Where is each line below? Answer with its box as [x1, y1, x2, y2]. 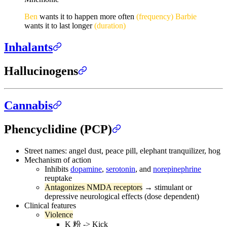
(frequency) [136, 12, 173, 21]
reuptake [45, 174, 72, 183]
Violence [45, 210, 73, 219]
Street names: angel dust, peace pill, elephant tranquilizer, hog [24, 146, 220, 156]
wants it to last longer [24, 21, 94, 30]
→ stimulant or [142, 183, 192, 192]
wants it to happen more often [37, 12, 136, 21]
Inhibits [45, 165, 70, 174]
